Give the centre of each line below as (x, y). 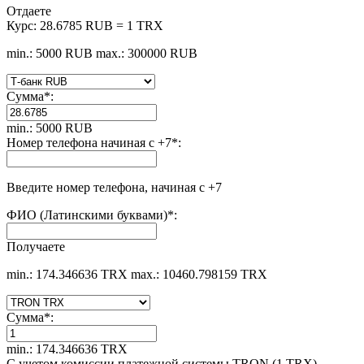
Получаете (36, 246)
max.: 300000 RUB (147, 53)
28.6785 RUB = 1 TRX (102, 25)
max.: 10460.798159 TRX (199, 274)
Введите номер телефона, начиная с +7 (114, 187)
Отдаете (29, 11)
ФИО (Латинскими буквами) (87, 214)
